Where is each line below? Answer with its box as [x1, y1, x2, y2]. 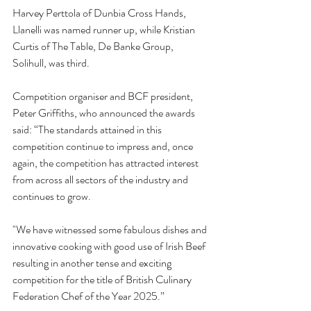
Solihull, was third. [12, 55, 92, 71]
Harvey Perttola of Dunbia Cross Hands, [12, 5, 188, 21]
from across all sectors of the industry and [12, 171, 190, 187]
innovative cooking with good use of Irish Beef [12, 238, 208, 254]
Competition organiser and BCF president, [12, 88, 195, 104]
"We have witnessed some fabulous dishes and [12, 221, 209, 237]
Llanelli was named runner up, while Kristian [12, 22, 197, 37]
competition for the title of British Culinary [12, 271, 194, 287]
